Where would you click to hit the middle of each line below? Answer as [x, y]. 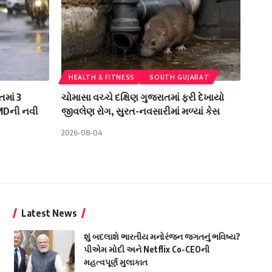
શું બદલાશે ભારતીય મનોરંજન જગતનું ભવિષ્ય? [162, 236]
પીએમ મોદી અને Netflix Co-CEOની [146, 249]
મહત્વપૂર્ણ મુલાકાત [115, 262]
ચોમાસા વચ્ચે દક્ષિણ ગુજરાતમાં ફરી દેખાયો [143, 97]
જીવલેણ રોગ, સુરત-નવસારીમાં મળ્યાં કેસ [141, 111]
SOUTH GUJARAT [179, 77]
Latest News [49, 213]
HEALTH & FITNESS [102, 77]
